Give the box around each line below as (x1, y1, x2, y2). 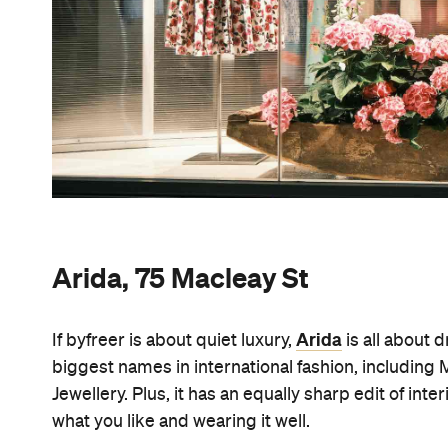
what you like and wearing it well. (52, 412, 310, 431)
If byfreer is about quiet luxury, (52, 331, 296, 350)
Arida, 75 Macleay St (52, 261, 309, 294)
